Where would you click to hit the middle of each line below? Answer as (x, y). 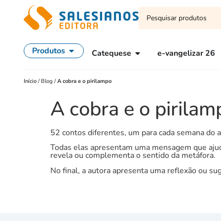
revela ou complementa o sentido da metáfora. (133, 156)
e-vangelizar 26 (186, 53)
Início (31, 81)
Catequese (111, 53)
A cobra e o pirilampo (84, 81)
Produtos (49, 51)
